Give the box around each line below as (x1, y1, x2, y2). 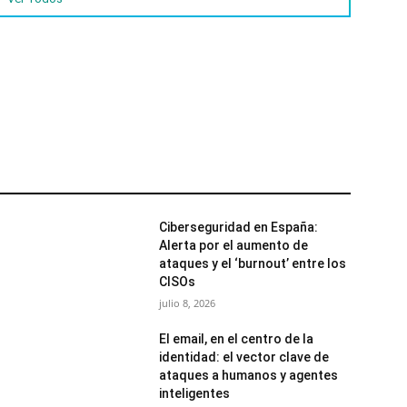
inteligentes (159, 386, 231, 402)
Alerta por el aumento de (159, 238, 309, 253)
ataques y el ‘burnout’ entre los (159, 256, 347, 272)
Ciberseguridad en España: (159, 220, 319, 235)
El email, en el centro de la (159, 332, 314, 347)
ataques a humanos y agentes (159, 368, 339, 383)
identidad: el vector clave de (159, 350, 330, 365)
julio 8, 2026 (159, 296, 216, 311)
